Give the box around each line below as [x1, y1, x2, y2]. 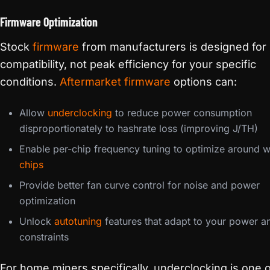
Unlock [19, 215, 54, 227]
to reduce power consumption [112, 107, 252, 119]
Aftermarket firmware [60, 75, 171, 88]
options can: [171, 75, 237, 88]
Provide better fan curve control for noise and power [19, 179, 260, 191]
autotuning [54, 215, 102, 227]
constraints [19, 231, 69, 243]
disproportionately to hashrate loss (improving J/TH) [19, 122, 258, 134]
